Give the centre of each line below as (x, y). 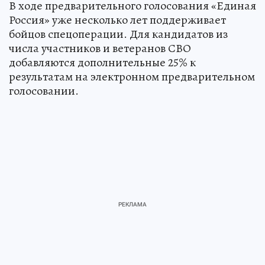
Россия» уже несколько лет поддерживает (117, 20)
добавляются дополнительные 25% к (102, 62)
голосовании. (44, 91)
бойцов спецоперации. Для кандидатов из (118, 34)
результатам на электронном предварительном (132, 76)
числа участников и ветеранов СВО (100, 48)
